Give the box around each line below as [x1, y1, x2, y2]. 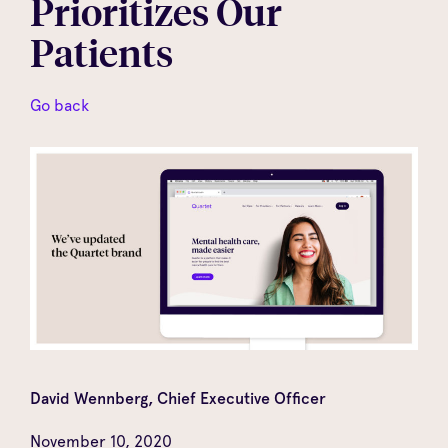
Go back [30, 95, 89, 115]
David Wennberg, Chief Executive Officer [30, 388, 326, 408]
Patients [30, 28, 173, 77]
